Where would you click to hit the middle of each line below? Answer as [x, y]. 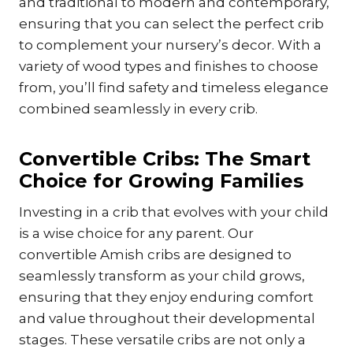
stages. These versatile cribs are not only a [162, 340]
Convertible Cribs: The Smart [165, 159]
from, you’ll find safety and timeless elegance [174, 88]
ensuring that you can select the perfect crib [171, 24]
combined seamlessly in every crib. [138, 109]
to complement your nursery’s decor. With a [170, 45]
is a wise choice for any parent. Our [136, 234]
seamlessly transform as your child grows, [162, 276]
